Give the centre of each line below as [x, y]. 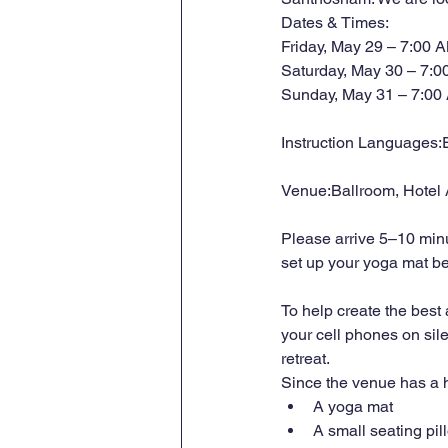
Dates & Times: [335, 22]
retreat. [305, 358]
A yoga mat [353, 406]
